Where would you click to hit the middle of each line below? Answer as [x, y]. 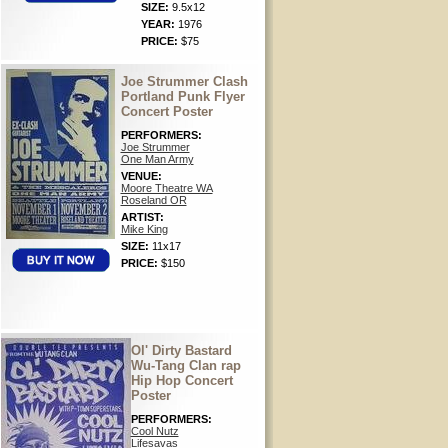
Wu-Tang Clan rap [185, 365]
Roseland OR [153, 200]
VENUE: [141, 176]
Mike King [144, 229]
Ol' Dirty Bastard [181, 350]
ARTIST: [142, 217]
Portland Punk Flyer [182, 96]
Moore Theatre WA [166, 188]
